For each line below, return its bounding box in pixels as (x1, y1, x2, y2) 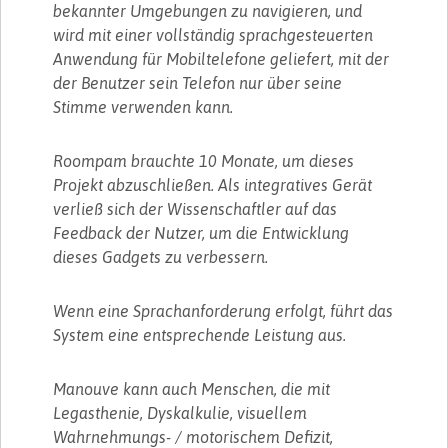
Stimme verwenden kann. (53, 97, 234, 116)
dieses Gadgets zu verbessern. (53, 247, 269, 266)
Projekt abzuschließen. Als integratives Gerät (53, 175, 373, 194)
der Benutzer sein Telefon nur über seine (53, 73, 343, 92)
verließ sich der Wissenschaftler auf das (53, 199, 338, 218)
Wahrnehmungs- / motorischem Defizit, (53, 427, 334, 446)
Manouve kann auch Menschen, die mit (53, 379, 331, 398)
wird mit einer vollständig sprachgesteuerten (53, 25, 374, 44)
